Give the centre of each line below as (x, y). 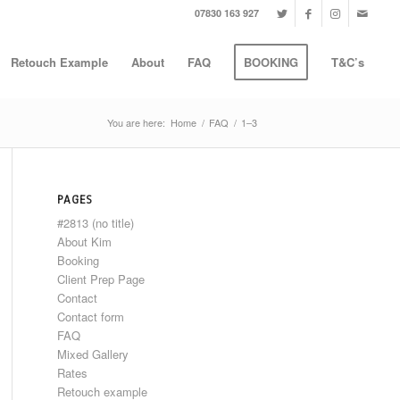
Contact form (90, 317)
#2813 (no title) (95, 223)
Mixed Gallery (92, 354)
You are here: (136, 122)
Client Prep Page (100, 279)
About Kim (84, 242)
